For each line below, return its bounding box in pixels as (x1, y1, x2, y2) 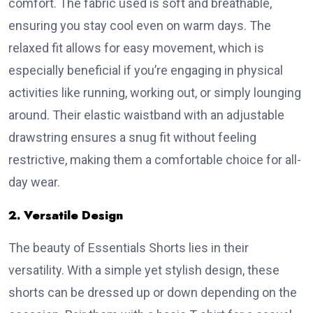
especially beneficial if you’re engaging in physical (8, 63, 283, 78)
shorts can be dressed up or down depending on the (8, 285, 297, 300)
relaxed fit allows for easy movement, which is (8, 41, 264, 56)
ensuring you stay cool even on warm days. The (8, 18, 271, 34)
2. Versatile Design (8, 207, 123, 224)
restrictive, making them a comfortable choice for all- (8, 152, 301, 168)
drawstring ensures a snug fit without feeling (8, 130, 256, 145)
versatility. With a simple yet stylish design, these (8, 263, 279, 278)
